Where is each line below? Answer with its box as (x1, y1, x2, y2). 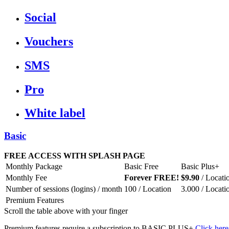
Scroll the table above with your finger (4, 207, 128, 216)
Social (25, 10, 56, 24)
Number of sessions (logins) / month (6, 185, 122, 194)
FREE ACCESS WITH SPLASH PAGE (4, 151, 145, 161)
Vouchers (25, 34, 73, 48)
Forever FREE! (124, 173, 179, 182)
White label (25, 106, 85, 120)
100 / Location (124, 185, 171, 194)
